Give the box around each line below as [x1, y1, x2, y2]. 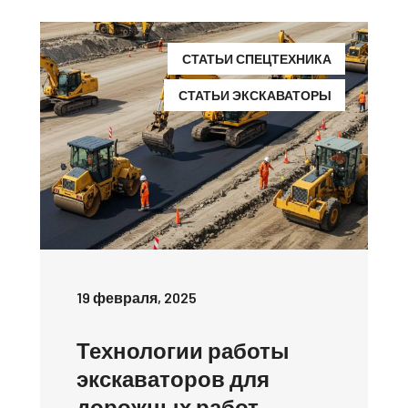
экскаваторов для [76, 364, 270, 392]
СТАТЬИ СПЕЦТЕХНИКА [182, 50, 331, 66]
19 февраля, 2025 [76, 288, 197, 306]
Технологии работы [76, 336, 290, 363]
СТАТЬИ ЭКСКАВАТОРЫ [178, 87, 331, 103]
